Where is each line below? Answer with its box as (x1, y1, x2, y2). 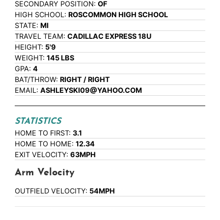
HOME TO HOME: (15, 139, 76, 148)
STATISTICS (15, 117, 61, 126)
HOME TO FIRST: (15, 129, 73, 137)
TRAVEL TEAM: (15, 32, 67, 41)
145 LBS (47, 54, 74, 62)
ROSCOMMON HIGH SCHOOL (68, 10, 168, 19)
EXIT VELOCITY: (15, 150, 70, 159)
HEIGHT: (15, 43, 45, 52)
